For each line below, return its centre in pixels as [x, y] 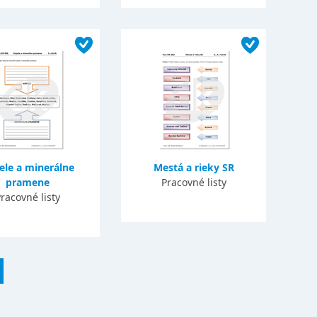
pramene [27, 182]
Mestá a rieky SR [194, 167]
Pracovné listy [194, 182]
